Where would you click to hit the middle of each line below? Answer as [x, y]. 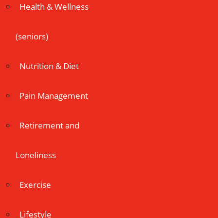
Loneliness [36, 155]
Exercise [35, 185]
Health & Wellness [54, 7]
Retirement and [49, 125]
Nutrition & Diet [49, 66]
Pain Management [54, 96]
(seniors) [32, 36]
